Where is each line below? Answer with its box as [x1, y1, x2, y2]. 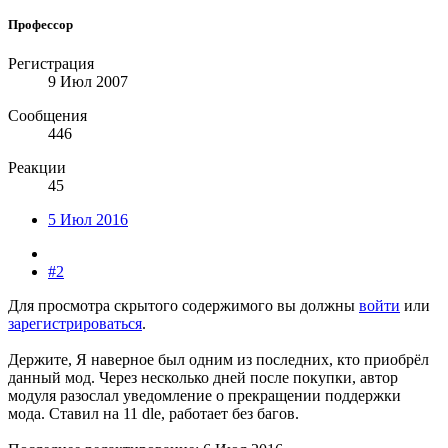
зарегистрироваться [8, 315, 142, 333]
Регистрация [8, 55, 94, 73]
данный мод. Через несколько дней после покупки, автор [8, 369, 398, 387]
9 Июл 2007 [48, 73, 128, 91]
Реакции [8, 159, 66, 177]
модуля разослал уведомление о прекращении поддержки [8, 387, 401, 405]
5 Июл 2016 [48, 211, 128, 229]
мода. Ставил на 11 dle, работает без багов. [8, 405, 299, 423]
